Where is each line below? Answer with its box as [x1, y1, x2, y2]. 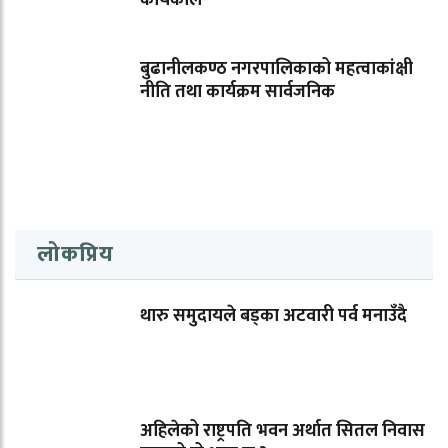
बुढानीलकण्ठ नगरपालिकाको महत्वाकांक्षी [140, 54, 413, 85]
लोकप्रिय [37, 236, 114, 274]
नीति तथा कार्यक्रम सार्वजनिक [140, 77, 335, 108]
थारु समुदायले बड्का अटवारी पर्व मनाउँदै [140, 301, 407, 332]
